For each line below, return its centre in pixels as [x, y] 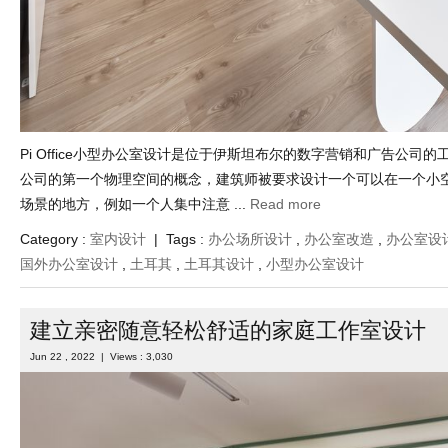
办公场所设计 [250, 239]
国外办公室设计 [69, 264]
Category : [55, 239]
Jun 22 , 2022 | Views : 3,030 [101, 357]
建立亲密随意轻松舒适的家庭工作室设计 [228, 331]
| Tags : [177, 239]
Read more [285, 204]
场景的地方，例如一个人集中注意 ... [135, 204]
